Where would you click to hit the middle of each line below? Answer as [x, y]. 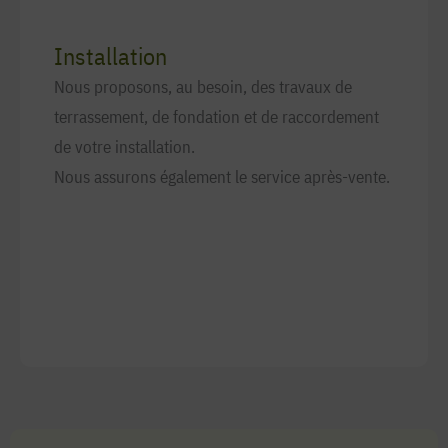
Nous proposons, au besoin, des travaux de [203, 87]
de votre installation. [124, 147]
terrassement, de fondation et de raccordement [216, 117]
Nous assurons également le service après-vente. [222, 177]
